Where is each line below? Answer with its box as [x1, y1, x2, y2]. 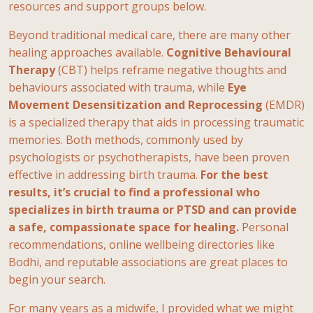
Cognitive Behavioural [166, 44, 291, 60]
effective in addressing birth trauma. [8, 166, 201, 182]
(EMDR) [263, 96, 305, 112]
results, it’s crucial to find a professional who [8, 184, 260, 200]
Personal [239, 219, 289, 235]
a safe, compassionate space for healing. [8, 219, 239, 235]
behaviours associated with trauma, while [8, 79, 228, 95]
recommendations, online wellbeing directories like [8, 236, 275, 252]
